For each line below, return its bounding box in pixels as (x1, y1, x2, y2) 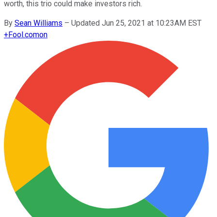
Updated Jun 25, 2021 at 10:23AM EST (71, 18, 201, 28)
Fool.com (8, 30, 39, 39)
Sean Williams (15, 18, 62, 28)
